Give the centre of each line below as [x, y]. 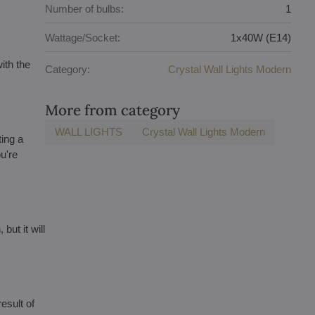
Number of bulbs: [85, 8]
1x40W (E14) [261, 37]
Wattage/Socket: [83, 37]
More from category [113, 110]
